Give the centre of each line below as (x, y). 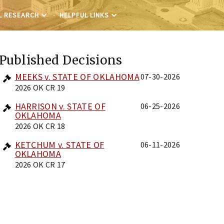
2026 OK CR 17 (40, 164)
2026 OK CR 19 (40, 87)
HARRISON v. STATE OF (60, 106)
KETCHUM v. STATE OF (59, 145)
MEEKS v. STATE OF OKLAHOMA (77, 77)
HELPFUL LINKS (84, 15)
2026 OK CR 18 (40, 126)
